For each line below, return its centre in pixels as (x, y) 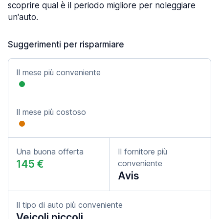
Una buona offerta (50, 152)
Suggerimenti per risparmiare (66, 44)
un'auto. (23, 17)
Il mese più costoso (51, 112)
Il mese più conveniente (58, 72)
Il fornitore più (142, 152)
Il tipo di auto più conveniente (69, 205)
